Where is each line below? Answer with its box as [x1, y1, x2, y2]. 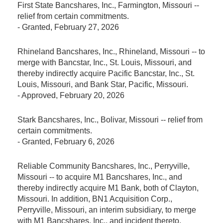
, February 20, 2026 [56, 91, 124, 100]
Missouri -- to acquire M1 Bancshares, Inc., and [17, 172, 182, 181]
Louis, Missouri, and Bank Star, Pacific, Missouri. [17, 80, 188, 89]
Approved [21, 91, 56, 100]
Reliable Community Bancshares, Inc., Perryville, [17, 161, 190, 170]
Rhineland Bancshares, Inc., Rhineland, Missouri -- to [17, 47, 205, 56]
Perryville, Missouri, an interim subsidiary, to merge [17, 205, 196, 214]
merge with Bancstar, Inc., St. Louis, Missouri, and [17, 58, 192, 67]
